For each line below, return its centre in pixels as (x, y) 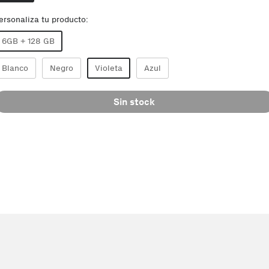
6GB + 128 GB (28, 41)
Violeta (108, 68)
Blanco (15, 68)
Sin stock (134, 102)
